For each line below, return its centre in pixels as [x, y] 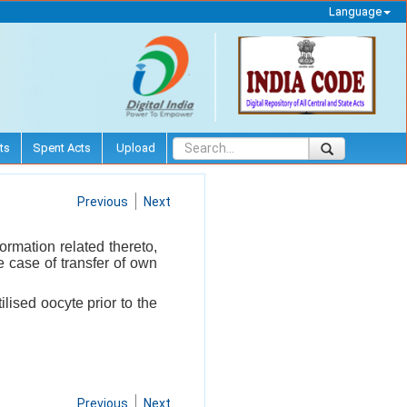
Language [355, 11]
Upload [134, 147]
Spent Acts [62, 147]
